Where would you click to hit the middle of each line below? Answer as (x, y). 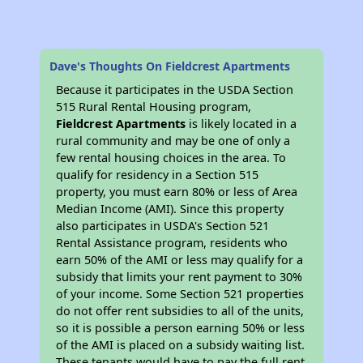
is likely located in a (241, 124)
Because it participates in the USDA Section (175, 90)
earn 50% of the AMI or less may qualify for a (180, 260)
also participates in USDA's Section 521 (163, 226)
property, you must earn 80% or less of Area (177, 192)
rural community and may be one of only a (173, 141)
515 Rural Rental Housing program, (154, 107)
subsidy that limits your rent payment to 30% (179, 277)
